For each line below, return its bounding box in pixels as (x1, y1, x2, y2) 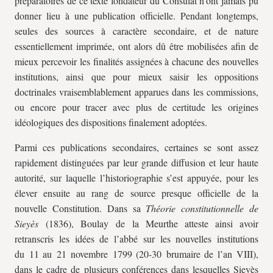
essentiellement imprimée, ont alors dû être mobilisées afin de (15, 40, 258, 52)
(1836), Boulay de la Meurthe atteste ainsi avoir (38, 217, 258, 230)
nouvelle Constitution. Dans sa (15, 202, 146, 214)
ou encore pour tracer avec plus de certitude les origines (15, 101, 258, 113)
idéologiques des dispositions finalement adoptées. (15, 116, 207, 129)
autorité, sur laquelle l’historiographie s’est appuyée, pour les (15, 171, 258, 184)
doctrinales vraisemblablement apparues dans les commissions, (15, 85, 258, 98)
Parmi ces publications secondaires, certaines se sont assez (15, 141, 258, 154)
